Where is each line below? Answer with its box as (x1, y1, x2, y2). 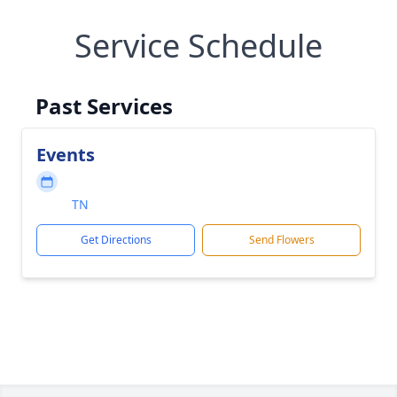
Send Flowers (248, 232, 315, 247)
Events (36, 143, 95, 167)
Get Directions (80, 232, 152, 247)
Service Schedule (74, 24, 323, 67)
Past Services (35, 91, 173, 121)
